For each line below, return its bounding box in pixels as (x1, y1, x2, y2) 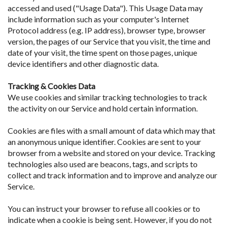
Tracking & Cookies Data (8, 81, 95, 91)
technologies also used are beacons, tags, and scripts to (8, 159, 198, 169)
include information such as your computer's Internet (8, 14, 189, 24)
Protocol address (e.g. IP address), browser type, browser (8, 25, 206, 35)
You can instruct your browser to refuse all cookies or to (8, 203, 200, 213)
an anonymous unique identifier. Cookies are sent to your (8, 136, 201, 146)
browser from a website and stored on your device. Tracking (8, 147, 215, 158)
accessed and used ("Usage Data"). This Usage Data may (8, 3, 203, 13)
